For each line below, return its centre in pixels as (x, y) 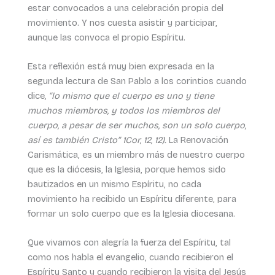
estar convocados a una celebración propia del (125, 8)
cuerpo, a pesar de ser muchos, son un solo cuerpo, (137, 126)
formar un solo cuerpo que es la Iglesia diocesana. (131, 214)
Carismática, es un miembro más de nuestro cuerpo (136, 155)
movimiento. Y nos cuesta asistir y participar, (122, 22)
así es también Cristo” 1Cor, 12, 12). (97, 140)
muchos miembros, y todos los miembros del (123, 111)
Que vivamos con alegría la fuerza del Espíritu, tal (129, 243)
